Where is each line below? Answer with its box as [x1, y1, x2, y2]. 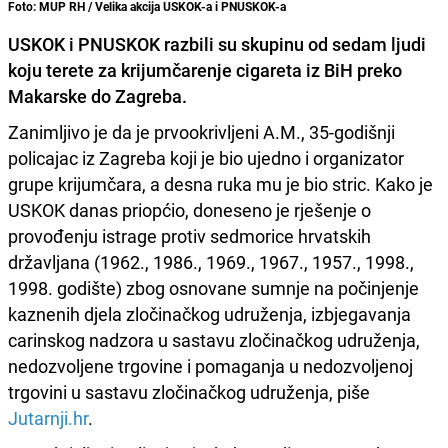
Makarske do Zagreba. [8, 84, 187, 109]
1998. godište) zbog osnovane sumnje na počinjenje [8, 276, 419, 301]
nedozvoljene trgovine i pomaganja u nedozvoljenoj [8, 354, 413, 379]
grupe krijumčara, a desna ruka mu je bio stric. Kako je [8, 172, 433, 197]
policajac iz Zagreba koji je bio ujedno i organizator [8, 146, 404, 171]
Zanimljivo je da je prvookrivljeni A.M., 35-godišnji [8, 120, 395, 145]
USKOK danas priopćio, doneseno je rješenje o [8, 198, 371, 223]
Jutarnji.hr [8, 406, 88, 431]
